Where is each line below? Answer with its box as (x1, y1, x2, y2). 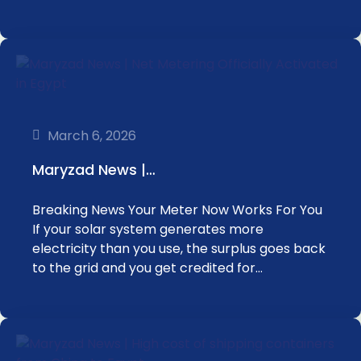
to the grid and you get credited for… (32, 259, 263, 277)
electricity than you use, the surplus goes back (32, 239, 326, 258)
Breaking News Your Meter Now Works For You (32, 201, 322, 219)
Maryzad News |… (32, 160, 156, 180)
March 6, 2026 (48, 126, 136, 145)
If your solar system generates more (32, 220, 263, 239)
